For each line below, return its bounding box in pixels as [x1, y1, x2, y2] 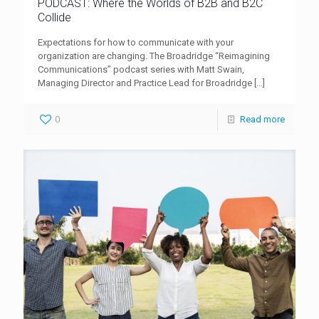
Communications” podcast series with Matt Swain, [38, 63, 244, 75]
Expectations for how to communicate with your [38, 36, 234, 48]
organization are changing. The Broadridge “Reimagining [38, 50, 270, 61]
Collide [38, 10, 71, 24]
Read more [240, 113, 285, 125]
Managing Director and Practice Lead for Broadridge [38, 77, 252, 88]
